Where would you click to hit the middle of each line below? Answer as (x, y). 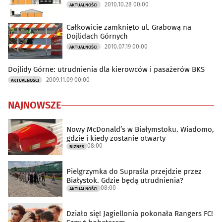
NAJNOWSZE (35, 105)
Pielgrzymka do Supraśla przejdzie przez (134, 171)
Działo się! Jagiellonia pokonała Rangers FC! (140, 213)
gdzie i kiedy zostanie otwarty (116, 138)
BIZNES (77, 146)
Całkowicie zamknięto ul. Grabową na (129, 28)
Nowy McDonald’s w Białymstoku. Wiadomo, (140, 129)
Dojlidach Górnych (97, 36)
